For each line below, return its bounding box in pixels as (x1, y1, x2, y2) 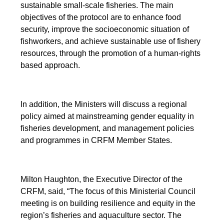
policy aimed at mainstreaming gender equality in (20, 111, 194, 120)
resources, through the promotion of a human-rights (20, 48, 201, 57)
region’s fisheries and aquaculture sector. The (20, 210, 182, 219)
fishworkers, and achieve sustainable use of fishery (20, 36, 201, 45)
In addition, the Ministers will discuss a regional (20, 99, 187, 108)
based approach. (20, 60, 80, 69)
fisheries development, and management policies (20, 123, 194, 132)
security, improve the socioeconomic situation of (20, 24, 189, 33)
